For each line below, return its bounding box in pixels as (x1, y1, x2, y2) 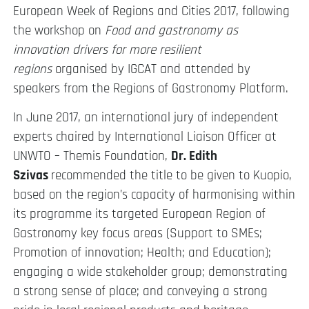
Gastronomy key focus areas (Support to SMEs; (13, 225, 262, 243)
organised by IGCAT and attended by (52, 60, 250, 78)
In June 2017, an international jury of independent (13, 109, 279, 127)
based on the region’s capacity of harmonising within (13, 186, 295, 204)
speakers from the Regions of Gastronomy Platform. (13, 79, 288, 97)
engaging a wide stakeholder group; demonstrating (13, 263, 288, 281)
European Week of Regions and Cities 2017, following (13, 2, 290, 20)
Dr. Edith (171, 148, 217, 166)
